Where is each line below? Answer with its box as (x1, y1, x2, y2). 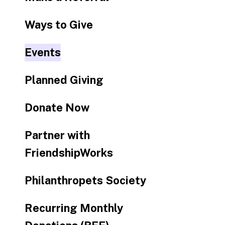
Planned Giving (24, 73, 103, 86)
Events (24, 46, 61, 59)
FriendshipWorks (24, 146, 113, 159)
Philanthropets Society (24, 174, 146, 187)
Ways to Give (24, 18, 93, 31)
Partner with (24, 129, 90, 142)
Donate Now (24, 101, 89, 114)
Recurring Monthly (24, 201, 123, 214)
